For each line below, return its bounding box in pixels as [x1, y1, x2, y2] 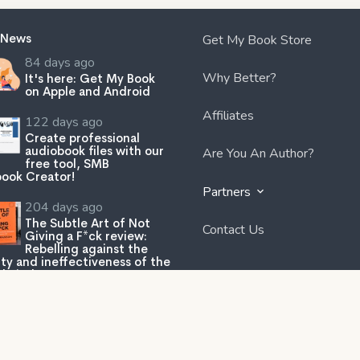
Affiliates [202, 106, 254, 125]
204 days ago [25, 198, 103, 216]
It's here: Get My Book [25, 70, 155, 86]
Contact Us [202, 220, 264, 239]
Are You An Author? [202, 144, 314, 162]
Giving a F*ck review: [25, 227, 147, 243]
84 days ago [25, 53, 95, 72]
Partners [202, 182, 254, 201]
